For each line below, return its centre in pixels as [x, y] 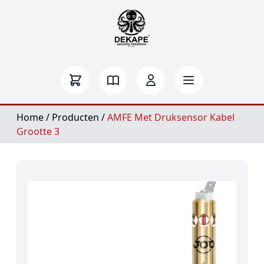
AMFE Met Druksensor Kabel [171, 117]
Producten [75, 117]
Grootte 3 [38, 131]
